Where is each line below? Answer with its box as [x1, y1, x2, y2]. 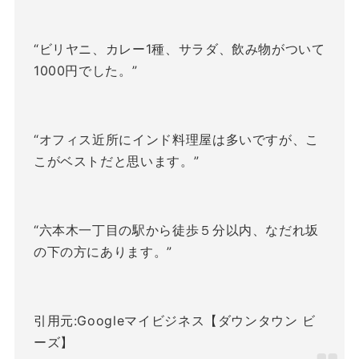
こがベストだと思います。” [33, 152, 200, 169]
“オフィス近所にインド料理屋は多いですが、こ [33, 131, 320, 147]
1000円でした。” [33, 62, 138, 79]
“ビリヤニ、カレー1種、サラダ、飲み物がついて [33, 40, 325, 57]
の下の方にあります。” [33, 243, 172, 260]
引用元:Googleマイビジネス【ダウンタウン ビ [33, 312, 316, 329]
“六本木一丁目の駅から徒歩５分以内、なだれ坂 [33, 221, 320, 238]
